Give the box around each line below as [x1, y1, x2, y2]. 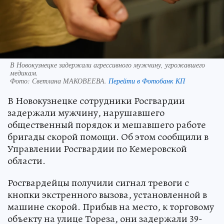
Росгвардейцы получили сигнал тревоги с [7, 175, 189, 189]
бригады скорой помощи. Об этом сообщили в [7, 129, 208, 143]
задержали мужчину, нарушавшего [7, 105, 164, 119]
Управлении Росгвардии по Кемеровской [7, 141, 187, 155]
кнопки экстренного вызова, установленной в [7, 187, 207, 201]
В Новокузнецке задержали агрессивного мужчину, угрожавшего [10, 59, 205, 69]
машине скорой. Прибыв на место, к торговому [7, 199, 214, 213]
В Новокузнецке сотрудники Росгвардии [7, 93, 185, 107]
